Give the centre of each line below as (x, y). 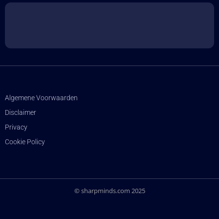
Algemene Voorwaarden (41, 98)
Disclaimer (21, 113)
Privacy (16, 127)
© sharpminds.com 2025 (109, 191)
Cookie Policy (25, 142)
